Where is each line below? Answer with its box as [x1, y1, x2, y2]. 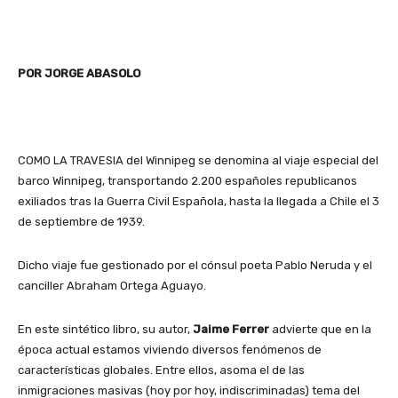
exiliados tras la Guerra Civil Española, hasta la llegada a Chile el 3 [18, 194, 379, 208]
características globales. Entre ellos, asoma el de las [18, 362, 305, 377]
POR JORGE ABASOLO [18, 66, 140, 80]
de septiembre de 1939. [18, 214, 145, 228]
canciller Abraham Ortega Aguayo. [18, 278, 206, 292]
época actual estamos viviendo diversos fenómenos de [18, 342, 322, 356]
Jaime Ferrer [193, 322, 269, 336]
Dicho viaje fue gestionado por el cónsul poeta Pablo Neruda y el [18, 258, 372, 272]
